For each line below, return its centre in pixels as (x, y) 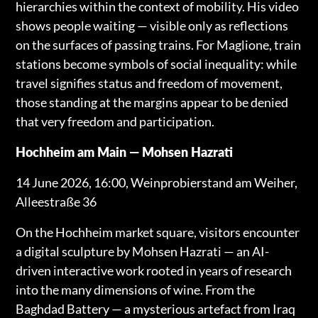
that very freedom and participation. (115, 121)
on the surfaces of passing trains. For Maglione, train (159, 44)
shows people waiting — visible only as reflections (152, 25)
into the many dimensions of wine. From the (136, 289)
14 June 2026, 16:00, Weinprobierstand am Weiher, (157, 182)
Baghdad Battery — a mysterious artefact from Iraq (156, 308)
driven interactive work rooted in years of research (154, 270)
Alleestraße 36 (56, 201)
